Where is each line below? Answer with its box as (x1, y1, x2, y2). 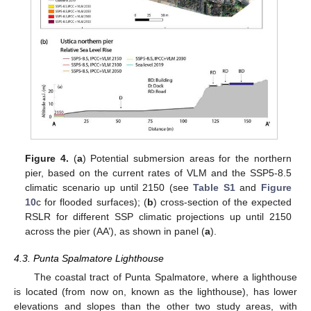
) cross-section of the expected (153, 196, 292, 208)
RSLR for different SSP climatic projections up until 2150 (25, 211, 292, 223)
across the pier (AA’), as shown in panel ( (25, 226, 205, 237)
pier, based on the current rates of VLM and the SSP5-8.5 (25, 167, 292, 179)
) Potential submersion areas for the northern (82, 153, 292, 165)
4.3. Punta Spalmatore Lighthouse (14, 252, 164, 264)
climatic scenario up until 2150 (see (25, 182, 194, 194)
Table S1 (193, 182, 235, 194)
